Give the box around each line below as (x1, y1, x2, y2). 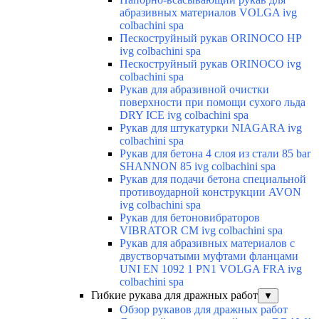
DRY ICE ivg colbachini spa (120, 108, 249, 121)
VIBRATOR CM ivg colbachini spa (120, 224, 283, 236)
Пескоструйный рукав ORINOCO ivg (120, 57, 301, 70)
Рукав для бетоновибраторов (120, 211, 260, 224)
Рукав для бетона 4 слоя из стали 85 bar (120, 147, 310, 159)
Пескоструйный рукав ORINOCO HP (120, 31, 301, 44)
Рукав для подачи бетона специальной (120, 172, 306, 185)
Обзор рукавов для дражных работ (120, 303, 288, 315)
